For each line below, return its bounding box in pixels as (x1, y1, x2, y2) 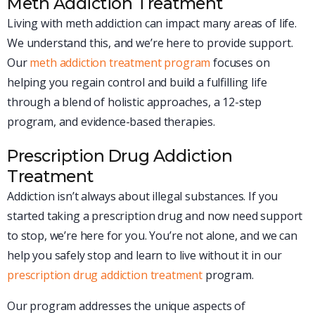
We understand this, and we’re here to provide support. (7, 34, 293, 51)
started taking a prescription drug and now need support (7, 207, 303, 224)
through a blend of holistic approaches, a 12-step (7, 94, 262, 110)
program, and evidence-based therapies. (7, 113, 215, 129)
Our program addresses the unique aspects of (7, 297, 246, 314)
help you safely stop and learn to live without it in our (7, 247, 283, 263)
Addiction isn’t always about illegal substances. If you (7, 188, 278, 204)
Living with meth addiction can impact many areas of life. (7, 15, 297, 31)
